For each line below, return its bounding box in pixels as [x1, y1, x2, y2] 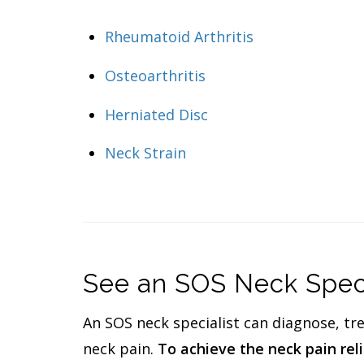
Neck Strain [105, 143, 186, 163]
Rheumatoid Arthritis [105, 27, 253, 47]
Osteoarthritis [105, 65, 206, 85]
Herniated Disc [105, 104, 208, 124]
